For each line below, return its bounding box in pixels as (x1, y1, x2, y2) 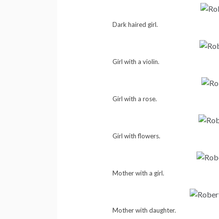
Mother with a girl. (112, 169, 164, 177)
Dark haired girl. (112, 21, 158, 29)
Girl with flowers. (112, 132, 160, 140)
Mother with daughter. (112, 206, 176, 214)
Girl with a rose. (112, 95, 157, 103)
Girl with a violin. (112, 58, 159, 66)
